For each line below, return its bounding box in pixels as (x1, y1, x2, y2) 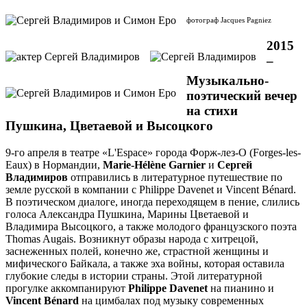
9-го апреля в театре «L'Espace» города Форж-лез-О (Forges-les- (5, 146, 301, 158)
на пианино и (208, 282, 274, 294)
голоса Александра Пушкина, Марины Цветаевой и (5, 208, 249, 220)
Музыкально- (186, 73, 269, 88)
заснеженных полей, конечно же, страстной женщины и (5, 245, 269, 257)
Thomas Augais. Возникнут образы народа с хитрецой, (5, 232, 258, 245)
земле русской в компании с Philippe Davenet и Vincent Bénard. (5, 183, 296, 195)
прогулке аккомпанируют (5, 282, 128, 294)
